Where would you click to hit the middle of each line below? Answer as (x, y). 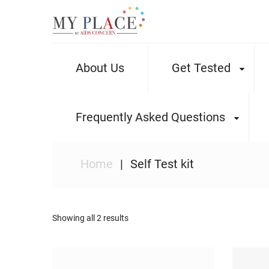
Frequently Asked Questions (150, 117)
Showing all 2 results (90, 218)
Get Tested (201, 68)
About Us (100, 68)
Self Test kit (162, 164)
